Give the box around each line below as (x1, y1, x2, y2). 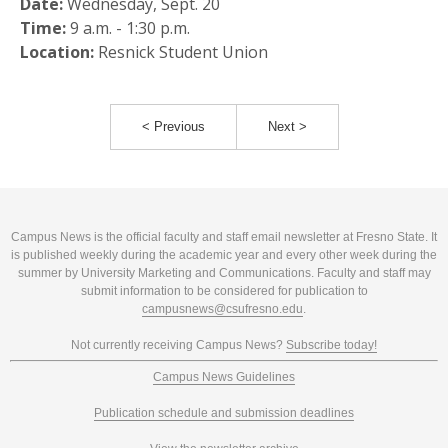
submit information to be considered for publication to (80, 284, 368, 298)
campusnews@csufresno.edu (142, 302, 303, 316)
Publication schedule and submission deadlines (94, 406, 354, 420)
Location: (20, 41, 94, 63)
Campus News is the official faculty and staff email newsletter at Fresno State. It (11, 230, 437, 244)
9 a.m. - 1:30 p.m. (66, 17, 190, 39)
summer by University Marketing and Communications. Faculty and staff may (17, 266, 431, 280)
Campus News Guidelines (153, 370, 295, 384)
